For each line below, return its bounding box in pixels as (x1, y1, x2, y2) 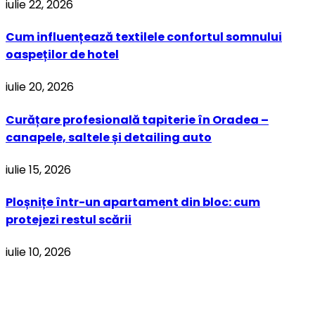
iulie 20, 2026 (6, 79, 74, 96)
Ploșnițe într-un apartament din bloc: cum (6, 194, 260, 211)
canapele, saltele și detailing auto (6, 129, 212, 146)
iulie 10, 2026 (6, 244, 71, 261)
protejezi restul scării (6, 212, 131, 229)
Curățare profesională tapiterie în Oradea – (6, 111, 269, 128)
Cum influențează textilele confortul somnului (6, 29, 282, 46)
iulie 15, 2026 (6, 161, 71, 178)
